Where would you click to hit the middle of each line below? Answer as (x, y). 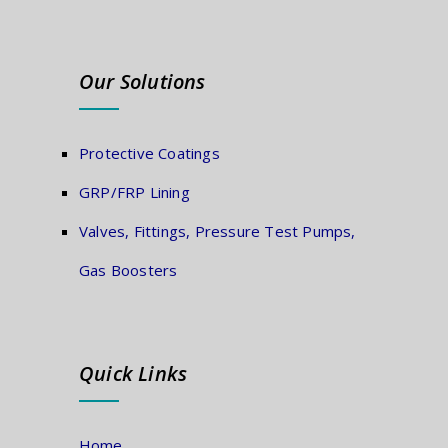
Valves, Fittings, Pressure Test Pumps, (217, 230)
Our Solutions (142, 81)
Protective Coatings (149, 152)
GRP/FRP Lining (134, 191)
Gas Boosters (128, 269)
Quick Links (133, 373)
